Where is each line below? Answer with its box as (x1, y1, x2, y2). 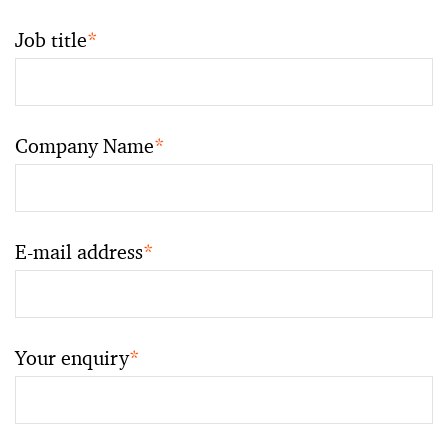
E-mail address (15, 238, 143, 265)
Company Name (15, 132, 154, 159)
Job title (15, 26, 87, 53)
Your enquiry (15, 344, 129, 371)
